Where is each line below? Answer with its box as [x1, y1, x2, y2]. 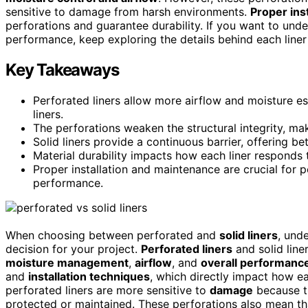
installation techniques [28, 269, 150, 283]
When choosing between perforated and [5, 228, 219, 242]
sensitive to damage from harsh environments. [5, 4, 250, 19]
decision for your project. [5, 241, 141, 256]
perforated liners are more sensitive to [5, 283, 210, 297]
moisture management [5, 255, 129, 269]
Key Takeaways [5, 59, 119, 80]
